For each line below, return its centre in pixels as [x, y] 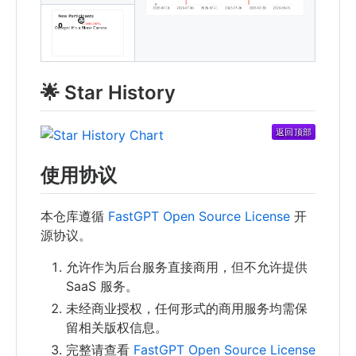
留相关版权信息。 [117, 328]
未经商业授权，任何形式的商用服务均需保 [187, 309]
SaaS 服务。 [102, 286]
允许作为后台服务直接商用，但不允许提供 [187, 267]
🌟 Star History [108, 93]
